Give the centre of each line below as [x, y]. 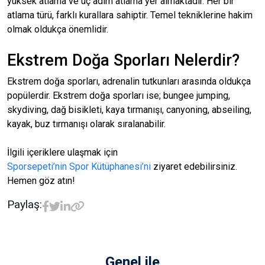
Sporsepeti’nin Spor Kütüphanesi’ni [79, 167]
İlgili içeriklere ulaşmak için [62, 152]
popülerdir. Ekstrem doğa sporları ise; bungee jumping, [119, 96]
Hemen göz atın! [41, 181]
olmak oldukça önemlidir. [59, 29]
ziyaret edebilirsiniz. [195, 167]
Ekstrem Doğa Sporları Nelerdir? [123, 60]
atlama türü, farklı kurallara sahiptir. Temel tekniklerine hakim [130, 15]
